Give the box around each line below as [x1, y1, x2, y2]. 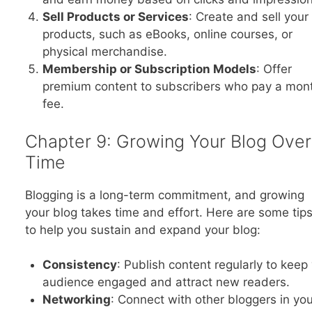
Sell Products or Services [42, 10, 189, 24]
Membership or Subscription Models [42, 62, 256, 77]
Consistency [42, 258, 117, 272]
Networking [42, 292, 111, 307]
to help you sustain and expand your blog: [24, 222, 260, 237]
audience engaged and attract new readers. [42, 275, 290, 290]
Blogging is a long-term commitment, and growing [24, 187, 304, 202]
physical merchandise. [42, 45, 167, 59]
